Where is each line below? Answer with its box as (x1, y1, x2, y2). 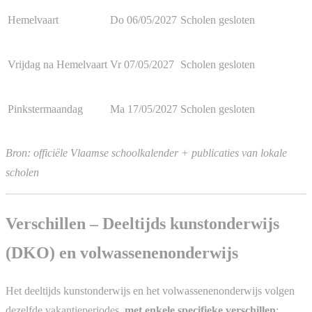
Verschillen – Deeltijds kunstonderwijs (6, 214, 279, 233)
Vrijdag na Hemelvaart (8, 58, 107, 70)
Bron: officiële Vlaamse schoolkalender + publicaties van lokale (6, 146, 287, 159)
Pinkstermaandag (8, 102, 83, 115)
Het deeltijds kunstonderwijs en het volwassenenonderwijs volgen (6, 284, 295, 297)
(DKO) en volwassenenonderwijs (6, 243, 238, 262)
